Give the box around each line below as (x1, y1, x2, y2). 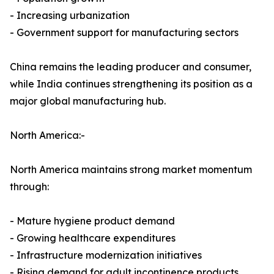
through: (10, 180, 49, 193)
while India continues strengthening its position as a (10, 78, 253, 91)
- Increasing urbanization (10, 9, 130, 22)
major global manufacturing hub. (10, 95, 166, 108)
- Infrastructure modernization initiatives (10, 249, 202, 262)
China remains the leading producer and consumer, (10, 61, 251, 73)
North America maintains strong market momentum (10, 163, 252, 176)
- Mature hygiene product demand (10, 215, 175, 228)
